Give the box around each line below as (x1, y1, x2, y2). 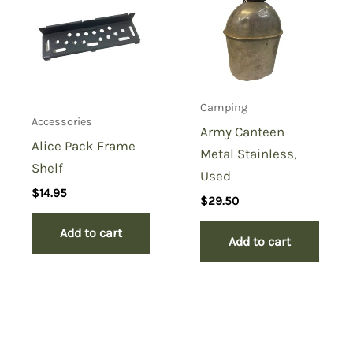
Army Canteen (200, 124, 285, 140)
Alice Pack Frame (32, 138, 136, 154)
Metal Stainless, (200, 146, 298, 162)
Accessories (32, 115, 93, 129)
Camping (200, 101, 248, 115)
